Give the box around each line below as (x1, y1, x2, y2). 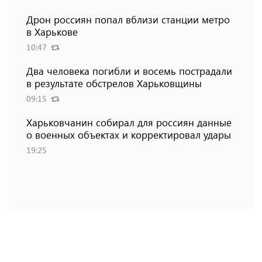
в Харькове (26, 25, 78, 39)
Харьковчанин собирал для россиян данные (26, 116, 232, 129)
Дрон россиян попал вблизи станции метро (26, 13, 230, 26)
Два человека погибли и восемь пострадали (26, 64, 232, 78)
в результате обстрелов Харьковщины (26, 77, 202, 90)
